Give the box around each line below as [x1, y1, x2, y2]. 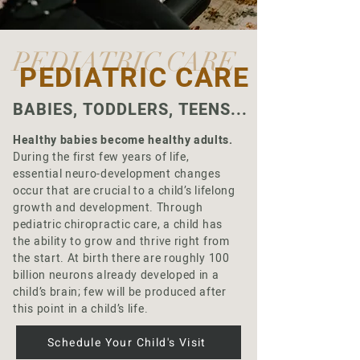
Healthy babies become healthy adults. [13, 132, 233, 149]
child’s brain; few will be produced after [13, 284, 227, 301]
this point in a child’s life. [13, 301, 149, 317]
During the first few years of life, [13, 149, 190, 166]
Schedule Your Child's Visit [47, 333, 207, 351]
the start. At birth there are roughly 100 [13, 250, 230, 267]
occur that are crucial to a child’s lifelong [13, 182, 235, 199]
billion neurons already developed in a [13, 267, 219, 284]
